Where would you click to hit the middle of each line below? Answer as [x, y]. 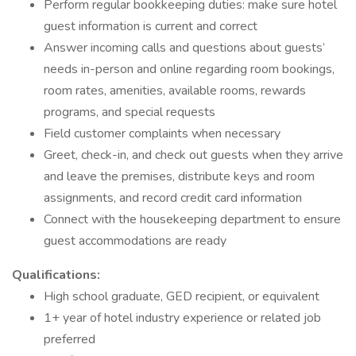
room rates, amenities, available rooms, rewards [175, 91]
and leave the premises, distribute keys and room [179, 176]
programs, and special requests [130, 112]
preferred [70, 339]
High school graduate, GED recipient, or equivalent [182, 296]
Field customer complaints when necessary [162, 133]
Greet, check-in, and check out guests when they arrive [193, 155]
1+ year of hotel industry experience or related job [182, 318]
